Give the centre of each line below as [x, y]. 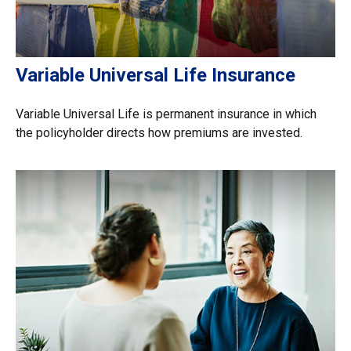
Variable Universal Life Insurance [156, 75]
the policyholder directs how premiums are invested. [159, 132]
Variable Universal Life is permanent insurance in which [166, 114]
